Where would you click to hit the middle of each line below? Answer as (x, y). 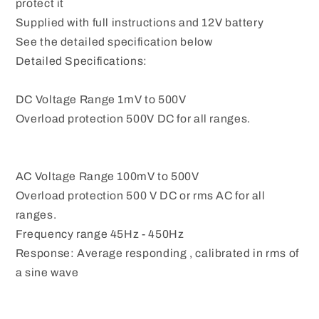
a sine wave (47, 273)
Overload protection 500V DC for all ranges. (133, 119)
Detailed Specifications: (81, 61)
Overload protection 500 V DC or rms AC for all (140, 196)
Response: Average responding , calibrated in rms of (157, 253)
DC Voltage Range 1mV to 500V (101, 100)
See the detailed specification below (114, 42)
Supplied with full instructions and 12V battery (140, 23)
